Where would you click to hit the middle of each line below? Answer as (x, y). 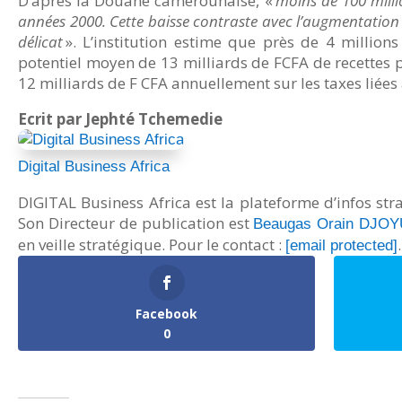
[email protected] (341, 245)
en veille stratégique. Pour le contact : (152, 244)
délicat (40, 41)
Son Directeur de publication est (136, 223)
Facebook (167, 313)
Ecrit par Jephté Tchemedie (120, 118)
